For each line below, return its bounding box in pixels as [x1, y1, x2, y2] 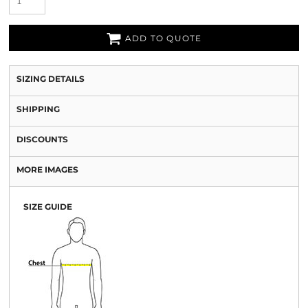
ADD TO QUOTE [125, 33, 202, 44]
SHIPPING [16, 104, 60, 114]
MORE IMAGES [16, 164, 78, 175]
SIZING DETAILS [16, 74, 85, 84]
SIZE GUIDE [23, 201, 72, 212]
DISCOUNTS [16, 134, 68, 144]
